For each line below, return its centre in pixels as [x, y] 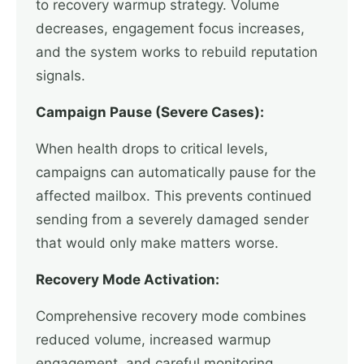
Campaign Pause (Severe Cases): [150, 112]
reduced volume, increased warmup [153, 340]
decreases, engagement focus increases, [170, 28]
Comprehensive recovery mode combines [171, 316]
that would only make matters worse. [157, 243]
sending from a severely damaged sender [172, 219]
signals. [61, 76]
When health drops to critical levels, [152, 149]
